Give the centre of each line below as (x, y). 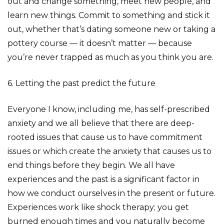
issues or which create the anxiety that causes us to (109, 151)
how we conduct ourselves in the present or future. (111, 193)
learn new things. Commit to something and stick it (109, 15)
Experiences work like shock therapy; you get (98, 207)
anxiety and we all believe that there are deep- (101, 123)
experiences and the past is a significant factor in (103, 179)
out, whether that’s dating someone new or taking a (111, 29)
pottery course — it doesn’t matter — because (100, 43)
